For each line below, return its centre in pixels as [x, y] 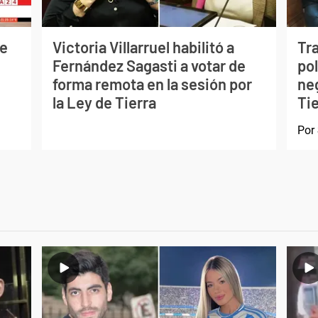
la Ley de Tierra [104, 103]
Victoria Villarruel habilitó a [143, 47]
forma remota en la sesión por [152, 84]
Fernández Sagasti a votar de [149, 66]
